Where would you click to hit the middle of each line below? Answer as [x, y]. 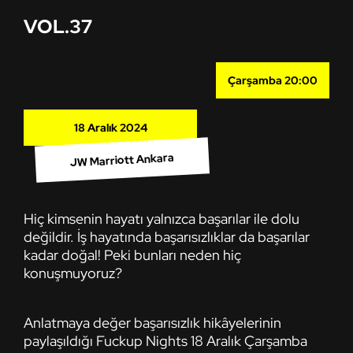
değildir [47, 236]
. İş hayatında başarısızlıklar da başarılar [190, 236]
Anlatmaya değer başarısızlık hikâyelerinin [152, 322]
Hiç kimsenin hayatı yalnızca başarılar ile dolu [162, 218]
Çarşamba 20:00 [273, 80]
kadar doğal [61, 255]
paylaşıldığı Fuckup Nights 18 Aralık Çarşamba [165, 340]
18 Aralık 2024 [110, 127]
